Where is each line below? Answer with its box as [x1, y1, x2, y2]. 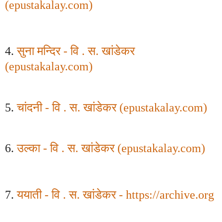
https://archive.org [126, 188, 214, 202]
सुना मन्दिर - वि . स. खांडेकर [17, 45, 135, 58]
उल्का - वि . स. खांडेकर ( [17, 142, 121, 155]
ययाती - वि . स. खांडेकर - [17, 188, 126, 202]
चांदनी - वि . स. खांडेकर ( [17, 101, 123, 114]
